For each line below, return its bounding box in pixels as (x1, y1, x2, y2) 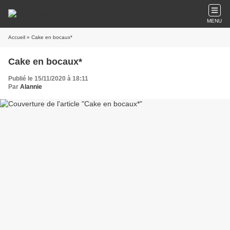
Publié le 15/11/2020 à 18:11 (8, 75, 88, 82)
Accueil (8, 34, 25, 40)
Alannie (20, 83, 42, 90)
